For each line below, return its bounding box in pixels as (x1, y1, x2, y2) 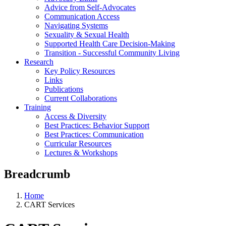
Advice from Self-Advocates (44, 3, 136, 12)
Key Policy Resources (44, 66, 115, 75)
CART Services (24, 200, 75, 209)
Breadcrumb (4, 167, 70, 181)
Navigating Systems (44, 21, 108, 30)
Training (24, 102, 51, 111)
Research (24, 57, 53, 66)
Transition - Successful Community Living (44, 48, 180, 57)
